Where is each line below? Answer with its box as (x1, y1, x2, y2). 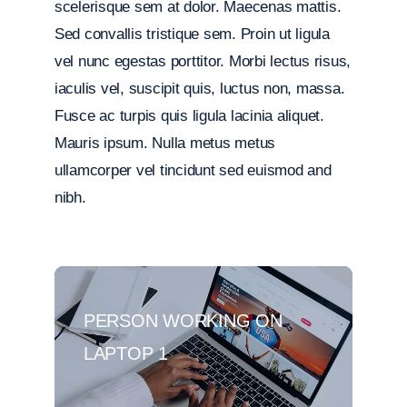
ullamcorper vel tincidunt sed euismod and (54, 162, 332, 179)
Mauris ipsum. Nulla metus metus (54, 134, 276, 152)
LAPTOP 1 (83, 343, 168, 363)
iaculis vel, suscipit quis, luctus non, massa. (54, 80, 345, 97)
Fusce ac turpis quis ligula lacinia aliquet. (54, 107, 324, 124)
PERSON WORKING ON (83, 311, 283, 331)
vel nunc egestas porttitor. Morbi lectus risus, (54, 53, 351, 70)
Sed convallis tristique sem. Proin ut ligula (54, 25, 330, 43)
